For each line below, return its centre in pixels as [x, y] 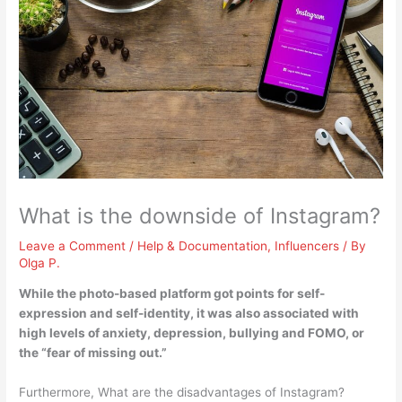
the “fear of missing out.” [93, 353]
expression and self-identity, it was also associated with [189, 314]
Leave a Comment [73, 245]
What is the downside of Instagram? [200, 215]
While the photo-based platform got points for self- [172, 294]
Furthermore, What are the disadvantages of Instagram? [182, 393]
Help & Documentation [203, 245]
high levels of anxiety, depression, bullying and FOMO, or [192, 333]
